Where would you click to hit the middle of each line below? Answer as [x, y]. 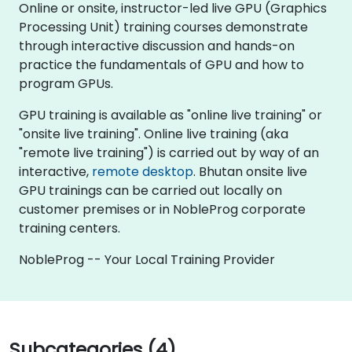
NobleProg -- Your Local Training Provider [147, 259]
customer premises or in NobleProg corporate [162, 209]
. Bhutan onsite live [250, 171]
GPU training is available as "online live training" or [170, 115]
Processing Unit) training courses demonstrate [163, 27]
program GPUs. [66, 83]
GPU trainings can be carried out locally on [150, 190]
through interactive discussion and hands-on [157, 46]
